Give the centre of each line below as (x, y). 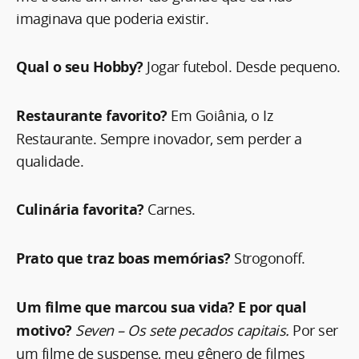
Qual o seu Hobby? (81, 67)
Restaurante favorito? (92, 115)
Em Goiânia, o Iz (220, 115)
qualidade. (50, 161)
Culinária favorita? (82, 209)
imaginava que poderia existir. (112, 18)
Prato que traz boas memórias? (123, 258)
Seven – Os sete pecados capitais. (182, 330)
